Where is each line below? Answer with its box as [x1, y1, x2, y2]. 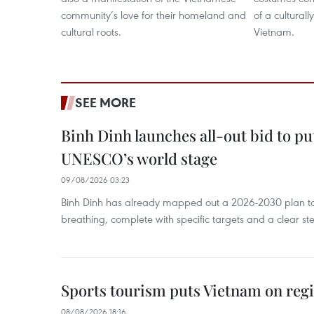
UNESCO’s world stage [61, 148, 217, 169]
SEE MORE [75, 94, 136, 111]
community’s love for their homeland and [61, 8, 246, 22]
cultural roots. [61, 25, 121, 39]
